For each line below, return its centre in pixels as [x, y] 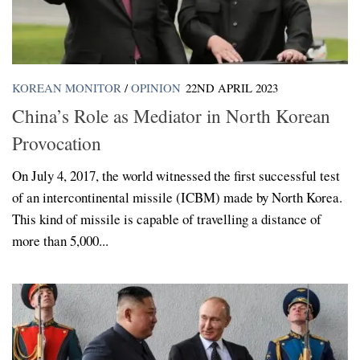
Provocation [57, 143]
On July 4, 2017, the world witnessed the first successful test [176, 175]
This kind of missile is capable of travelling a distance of [167, 219]
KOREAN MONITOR [67, 88]
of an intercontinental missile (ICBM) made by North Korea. [177, 197]
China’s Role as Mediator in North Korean [171, 115]
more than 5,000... [60, 240]
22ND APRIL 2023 [232, 88]
